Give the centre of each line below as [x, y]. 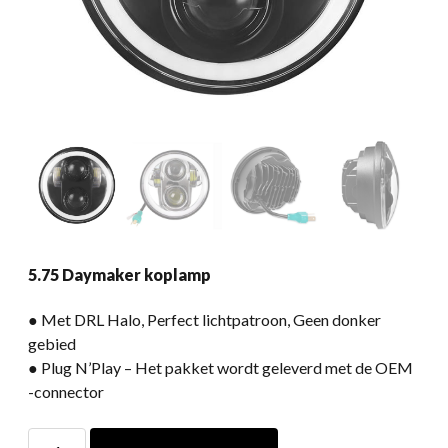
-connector [66, 391]
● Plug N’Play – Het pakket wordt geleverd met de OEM [220, 367]
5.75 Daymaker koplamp [119, 274]
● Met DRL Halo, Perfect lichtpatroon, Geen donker [204, 319]
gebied [52, 343]
